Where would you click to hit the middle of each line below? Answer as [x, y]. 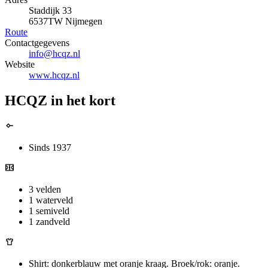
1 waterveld [51, 200]
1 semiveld [49, 211]
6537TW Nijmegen [66, 22]
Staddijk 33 [50, 11]
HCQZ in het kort [60, 101]
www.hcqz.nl [54, 75]
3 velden [45, 189]
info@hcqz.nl [54, 54]
